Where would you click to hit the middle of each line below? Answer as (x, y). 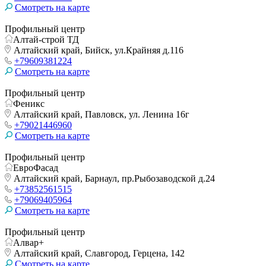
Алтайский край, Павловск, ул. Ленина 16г (100, 114)
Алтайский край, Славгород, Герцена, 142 (98, 253)
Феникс (29, 103)
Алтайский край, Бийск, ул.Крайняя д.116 (97, 50)
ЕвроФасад (36, 167)
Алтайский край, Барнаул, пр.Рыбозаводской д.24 (113, 178)
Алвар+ (28, 242)
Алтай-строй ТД (46, 39)
